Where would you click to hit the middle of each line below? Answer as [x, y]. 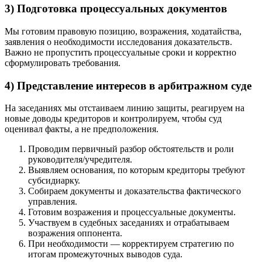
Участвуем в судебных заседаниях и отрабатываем [129, 223]
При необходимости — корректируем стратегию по [131, 244]
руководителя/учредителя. [80, 160]
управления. [53, 202]
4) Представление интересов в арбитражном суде [128, 85]
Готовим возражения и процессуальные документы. [132, 212]
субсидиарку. [54, 181]
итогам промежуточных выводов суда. [105, 254]
